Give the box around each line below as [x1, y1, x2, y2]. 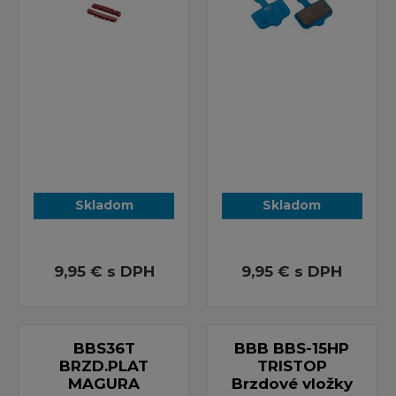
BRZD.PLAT [59, 356, 149, 375]
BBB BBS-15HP [234, 339, 350, 357]
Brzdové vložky [231, 374, 353, 392]
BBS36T [72, 339, 135, 357]
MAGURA [68, 374, 141, 392]
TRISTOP [256, 356, 327, 375]
